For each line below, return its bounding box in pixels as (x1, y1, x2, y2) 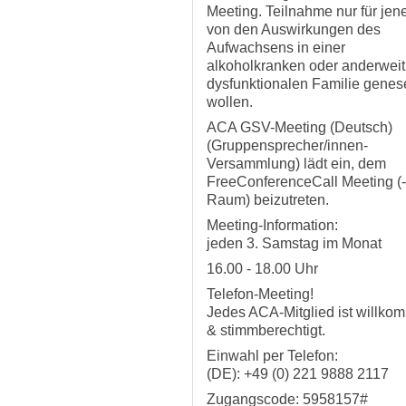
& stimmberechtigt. (207, 323, 325, 338)
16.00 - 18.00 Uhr (207, 261, 318, 276)
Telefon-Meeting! (207, 286, 314, 302)
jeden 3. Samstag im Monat (207, 236, 382, 251)
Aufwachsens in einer (207, 40, 345, 55)
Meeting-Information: (207, 217, 338, 233)
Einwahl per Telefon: (207, 348, 338, 363)
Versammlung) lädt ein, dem (207, 156, 386, 171)
